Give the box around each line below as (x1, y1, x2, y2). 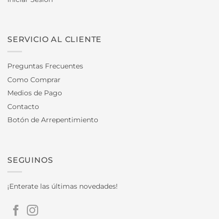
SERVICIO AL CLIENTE (7, 35, 102, 44)
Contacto (7, 102, 39, 111)
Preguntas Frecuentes (7, 62, 83, 71)
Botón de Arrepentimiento (7, 115, 98, 125)
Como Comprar (7, 75, 61, 84)
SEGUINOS (7, 155, 53, 165)
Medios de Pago (7, 88, 62, 98)
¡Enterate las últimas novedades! (7, 182, 118, 191)
